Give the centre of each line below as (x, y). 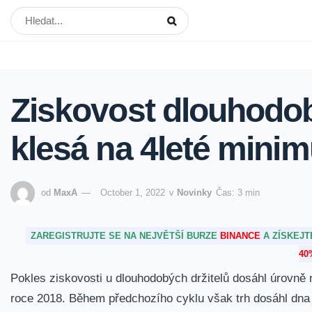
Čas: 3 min (238, 193)
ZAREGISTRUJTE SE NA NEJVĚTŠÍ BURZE (125, 236)
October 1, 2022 (133, 193)
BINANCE (240, 236)
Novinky (194, 193)
